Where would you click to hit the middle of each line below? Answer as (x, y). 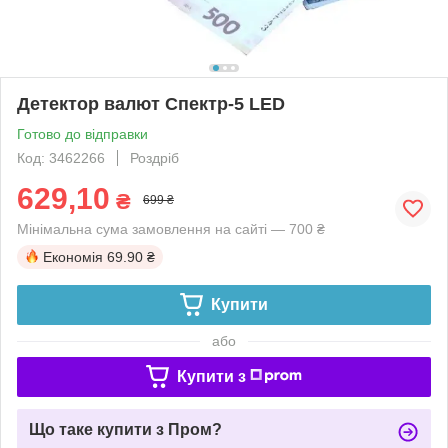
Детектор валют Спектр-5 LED (151, 103)
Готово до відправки (82, 133)
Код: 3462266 (61, 157)
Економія (73, 256)
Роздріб (154, 157)
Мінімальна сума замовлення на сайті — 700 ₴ (171, 228)
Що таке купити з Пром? (125, 429)
